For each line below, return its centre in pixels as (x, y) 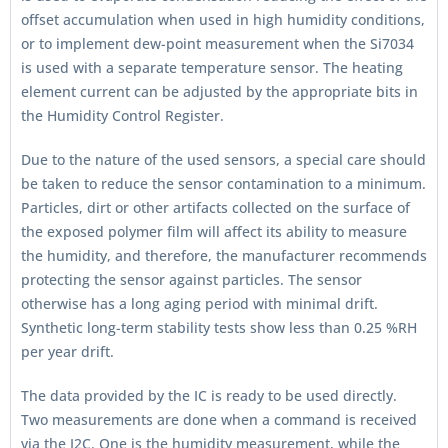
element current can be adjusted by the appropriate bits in (219, 91)
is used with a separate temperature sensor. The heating (212, 67)
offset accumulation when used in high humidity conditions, (223, 19)
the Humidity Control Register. (122, 115)
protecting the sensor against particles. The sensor (191, 279)
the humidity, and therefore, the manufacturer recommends (224, 255)
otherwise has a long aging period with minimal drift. (199, 303)
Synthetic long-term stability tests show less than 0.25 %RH (219, 327)
